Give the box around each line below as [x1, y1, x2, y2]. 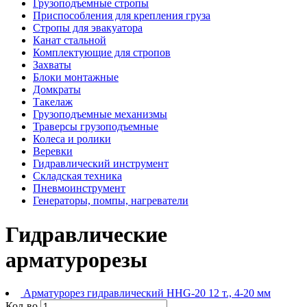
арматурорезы [5, 247, 147, 272]
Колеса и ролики [33, 133, 111, 145]
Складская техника [33, 170, 122, 182]
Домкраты [33, 84, 81, 96]
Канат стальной [33, 34, 106, 47]
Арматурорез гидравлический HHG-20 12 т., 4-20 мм [23, 287, 271, 299]
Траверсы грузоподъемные [33, 121, 158, 133]
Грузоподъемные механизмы [33, 108, 167, 121]
